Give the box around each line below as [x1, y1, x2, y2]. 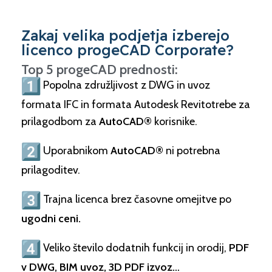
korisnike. [152, 115, 197, 129]
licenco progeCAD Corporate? [21, 41, 234, 59]
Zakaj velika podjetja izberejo [21, 26, 229, 45]
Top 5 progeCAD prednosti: [21, 61, 178, 78]
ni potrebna [163, 144, 220, 158]
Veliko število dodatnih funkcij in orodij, [41, 241, 229, 255]
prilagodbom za [21, 115, 99, 129]
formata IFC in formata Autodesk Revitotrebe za [21, 98, 250, 112]
